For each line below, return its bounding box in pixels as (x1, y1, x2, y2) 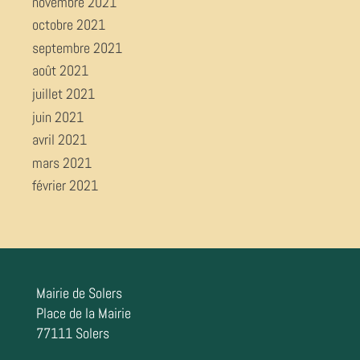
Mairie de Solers (35, 284, 122, 303)
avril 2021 (32, 130, 87, 149)
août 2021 (32, 61, 88, 80)
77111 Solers (35, 324, 109, 343)
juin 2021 (32, 107, 84, 126)
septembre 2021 (32, 38, 122, 57)
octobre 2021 (32, 15, 105, 35)
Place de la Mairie (35, 304, 131, 323)
